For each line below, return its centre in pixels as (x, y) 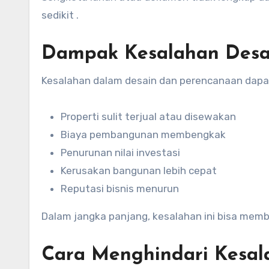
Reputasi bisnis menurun (120, 188)
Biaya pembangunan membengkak (143, 134)
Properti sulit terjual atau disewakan (148, 116)
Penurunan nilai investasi (120, 152)
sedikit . (60, 15)
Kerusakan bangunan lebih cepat (139, 170)
